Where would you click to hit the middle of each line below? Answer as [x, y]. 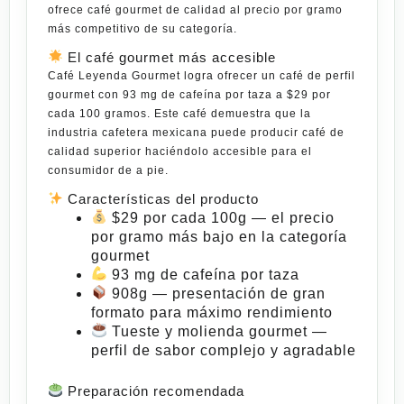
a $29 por [302, 94]
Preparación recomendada [154, 390]
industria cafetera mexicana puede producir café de [196, 132]
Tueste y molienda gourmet [210, 331]
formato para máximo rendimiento [212, 312]
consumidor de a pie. [108, 170]
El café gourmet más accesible [170, 57]
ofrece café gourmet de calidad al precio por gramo [195, 9]
